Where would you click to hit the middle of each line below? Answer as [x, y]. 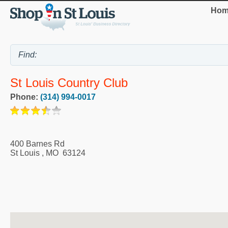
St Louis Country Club [69, 83]
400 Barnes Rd [37, 144]
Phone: [25, 97]
